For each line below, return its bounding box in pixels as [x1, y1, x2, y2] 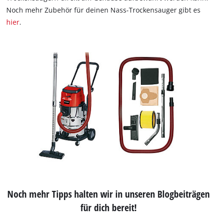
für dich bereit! [80, 200, 137, 214]
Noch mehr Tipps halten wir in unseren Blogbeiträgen [7, 186, 210, 201]
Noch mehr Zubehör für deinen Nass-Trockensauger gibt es [6, 5, 201, 15]
